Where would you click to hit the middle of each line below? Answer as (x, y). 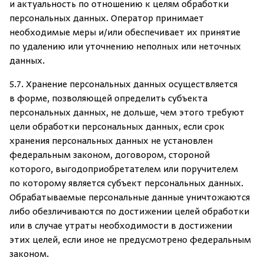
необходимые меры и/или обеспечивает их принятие (125, 33)
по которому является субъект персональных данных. (126, 184)
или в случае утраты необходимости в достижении (121, 226)
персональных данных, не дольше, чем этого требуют (127, 113)
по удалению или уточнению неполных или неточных (125, 47)
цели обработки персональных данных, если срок (117, 127)
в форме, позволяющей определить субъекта (108, 99)
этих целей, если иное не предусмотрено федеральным (130, 240)
